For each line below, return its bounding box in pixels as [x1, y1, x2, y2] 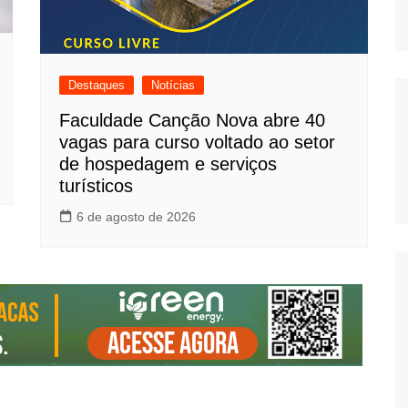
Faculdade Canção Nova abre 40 [59, 109, 325, 130]
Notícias [151, 77, 195, 92]
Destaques [68, 77, 125, 92]
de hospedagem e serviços [59, 153, 277, 174]
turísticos [59, 175, 133, 196]
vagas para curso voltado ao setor [59, 131, 335, 152]
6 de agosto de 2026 [76, 209, 196, 224]
